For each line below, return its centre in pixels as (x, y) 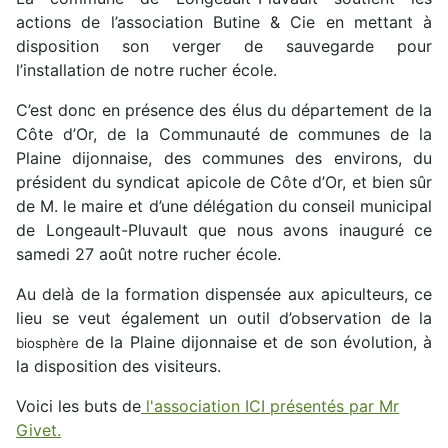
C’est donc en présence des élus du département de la (224, 110)
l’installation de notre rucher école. (146, 70)
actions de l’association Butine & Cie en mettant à (224, 22)
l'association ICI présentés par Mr (270, 406)
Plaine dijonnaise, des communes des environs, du (224, 158)
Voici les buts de (78, 406)
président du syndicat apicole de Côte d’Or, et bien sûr (224, 182)
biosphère (47, 343)
